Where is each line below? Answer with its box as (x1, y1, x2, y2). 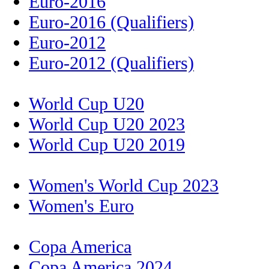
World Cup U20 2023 (29, 113, 185, 134)
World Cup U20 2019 (29, 134, 185, 154)
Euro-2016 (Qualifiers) (29, 11, 194, 32)
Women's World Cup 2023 (29, 175, 219, 195)
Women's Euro (29, 195, 134, 216)
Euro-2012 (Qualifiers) (29, 52, 194, 73)
